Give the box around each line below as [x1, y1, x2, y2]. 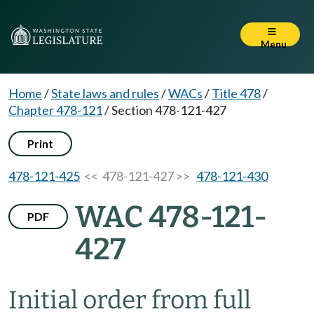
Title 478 [212, 86, 261, 101]
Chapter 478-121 [8, 102, 102, 118]
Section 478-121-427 [111, 102, 226, 118]
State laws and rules [51, 86, 159, 101]
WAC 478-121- [75, 199, 267, 235]
